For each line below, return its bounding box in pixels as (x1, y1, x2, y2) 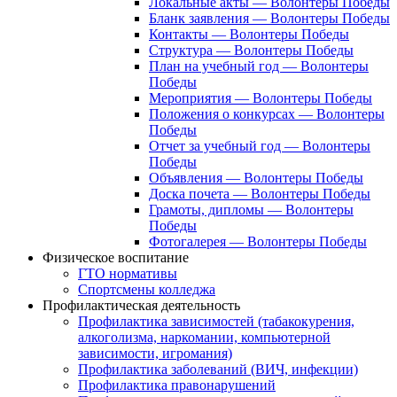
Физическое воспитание (43, 250, 189, 266)
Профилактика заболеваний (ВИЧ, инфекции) (78, 362, 358, 378)
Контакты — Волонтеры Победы (149, 27, 349, 43)
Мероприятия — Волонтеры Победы (149, 90, 372, 106)
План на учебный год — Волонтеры (149, 58, 369, 74)
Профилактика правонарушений (78, 378, 276, 393)
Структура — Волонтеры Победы (149, 43, 354, 58)
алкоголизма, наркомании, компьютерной (78, 330, 331, 346)
